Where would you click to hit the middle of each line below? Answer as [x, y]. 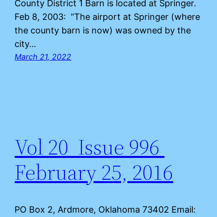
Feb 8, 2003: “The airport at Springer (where [108, 16]
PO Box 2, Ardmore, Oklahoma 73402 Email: [105, 209]
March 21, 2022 [43, 56]
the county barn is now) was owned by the [103, 30]
